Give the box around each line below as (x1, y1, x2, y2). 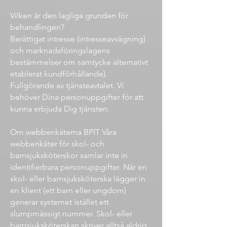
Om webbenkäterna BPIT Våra (10, 127, 117, 137)
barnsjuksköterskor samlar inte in (10, 150, 128, 160)
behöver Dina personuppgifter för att (10, 92, 143, 102)
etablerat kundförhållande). (10, 69, 107, 79)
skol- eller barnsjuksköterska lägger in (10, 174, 145, 183)
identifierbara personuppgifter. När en (10, 162, 147, 172)
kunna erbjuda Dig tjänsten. (10, 104, 111, 113)
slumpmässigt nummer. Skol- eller (10, 209, 132, 218)
